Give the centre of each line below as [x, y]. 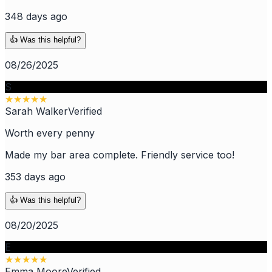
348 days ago [36, 17]
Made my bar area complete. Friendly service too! [120, 155]
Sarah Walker [36, 111]
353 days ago [35, 177]
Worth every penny [50, 133]
